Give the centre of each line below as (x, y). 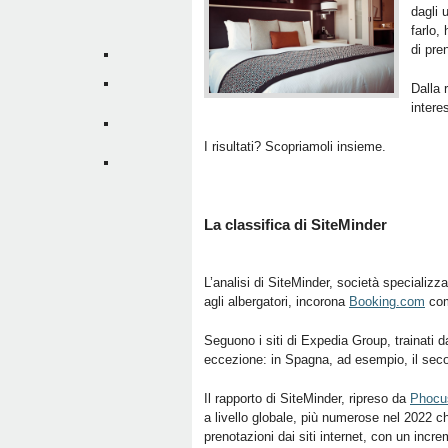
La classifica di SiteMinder (295, 224)
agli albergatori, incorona (276, 301)
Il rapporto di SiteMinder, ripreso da (307, 398)
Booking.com (387, 301)
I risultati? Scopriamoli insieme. (297, 146)
